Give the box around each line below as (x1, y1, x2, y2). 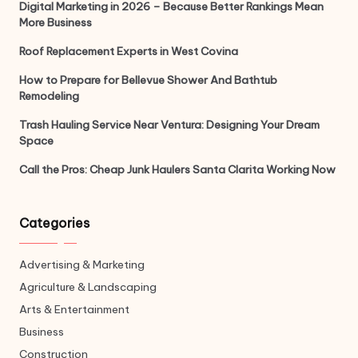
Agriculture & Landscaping (19, 280, 157, 295)
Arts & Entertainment (19, 302, 129, 317)
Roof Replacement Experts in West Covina (19, 44, 238, 59)
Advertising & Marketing (19, 257, 145, 272)
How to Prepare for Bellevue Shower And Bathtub (19, 73, 277, 88)
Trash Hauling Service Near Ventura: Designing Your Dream (19, 117, 320, 133)
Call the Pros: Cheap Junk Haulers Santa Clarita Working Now (19, 162, 336, 177)
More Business (19, 15, 92, 30)
